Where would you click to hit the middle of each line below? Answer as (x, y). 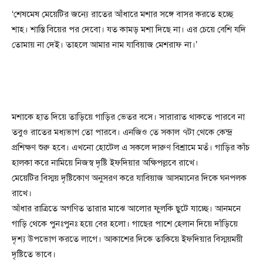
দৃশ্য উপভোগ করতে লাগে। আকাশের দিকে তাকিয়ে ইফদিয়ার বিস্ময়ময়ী (127, 239)
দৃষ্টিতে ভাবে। (34, 254)
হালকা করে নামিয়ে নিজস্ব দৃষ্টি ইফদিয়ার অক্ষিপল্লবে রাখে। (105, 163)
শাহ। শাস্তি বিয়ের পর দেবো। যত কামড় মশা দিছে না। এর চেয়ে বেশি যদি (129, 30)
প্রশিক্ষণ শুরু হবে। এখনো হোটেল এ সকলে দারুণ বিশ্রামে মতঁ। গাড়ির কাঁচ (131, 148)
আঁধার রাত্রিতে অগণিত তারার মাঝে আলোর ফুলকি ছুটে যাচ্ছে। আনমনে (126, 209)
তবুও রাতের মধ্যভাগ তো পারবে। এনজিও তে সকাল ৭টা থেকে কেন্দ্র (122, 132)
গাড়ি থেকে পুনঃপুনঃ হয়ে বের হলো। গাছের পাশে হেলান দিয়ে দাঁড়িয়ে (125, 224)
